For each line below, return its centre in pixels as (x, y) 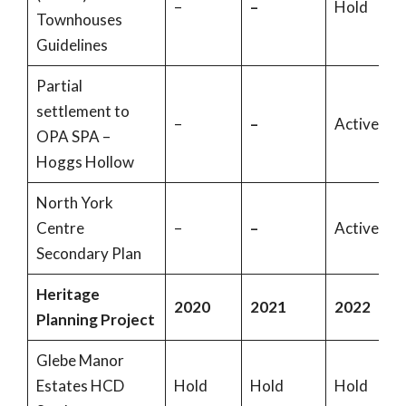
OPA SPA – (73, 136)
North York (74, 203)
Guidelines (72, 45)
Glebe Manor (80, 360)
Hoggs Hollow (87, 162)
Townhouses (79, 19)
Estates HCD (80, 386)
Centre (60, 228)
